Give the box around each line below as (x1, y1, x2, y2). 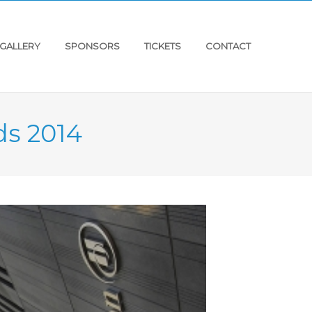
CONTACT (205, 40, 251, 52)
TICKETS (144, 40, 181, 52)
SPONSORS (65, 40, 120, 52)
